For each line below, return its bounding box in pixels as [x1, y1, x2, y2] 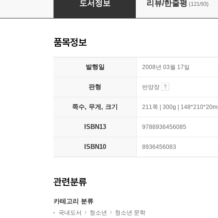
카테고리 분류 [54, 198, 93, 205]
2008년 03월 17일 [142, 64, 190, 71]
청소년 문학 [115, 209, 145, 216]
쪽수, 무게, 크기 [72, 103, 118, 110]
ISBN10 [84, 143, 106, 150]
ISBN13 [84, 123, 106, 130]
